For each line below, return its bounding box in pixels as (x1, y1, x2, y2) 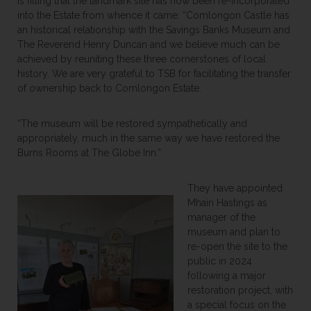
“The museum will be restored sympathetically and (17, 118, 247, 129)
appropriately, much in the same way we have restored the (17, 133, 280, 144)
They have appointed (187, 183, 283, 194)
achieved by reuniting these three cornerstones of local (17, 53, 266, 65)
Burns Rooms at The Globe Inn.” (17, 147, 164, 158)
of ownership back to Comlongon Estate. (17, 83, 204, 94)
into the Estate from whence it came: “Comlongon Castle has (17, 10, 289, 21)
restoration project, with (187, 285, 293, 296)
